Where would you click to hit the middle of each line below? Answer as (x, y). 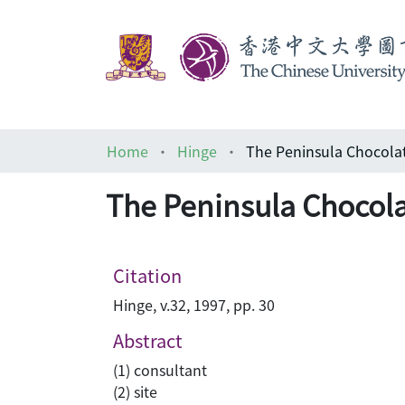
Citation (147, 275)
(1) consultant (160, 370)
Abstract (148, 340)
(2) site (135, 391)
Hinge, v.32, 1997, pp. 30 (194, 305)
